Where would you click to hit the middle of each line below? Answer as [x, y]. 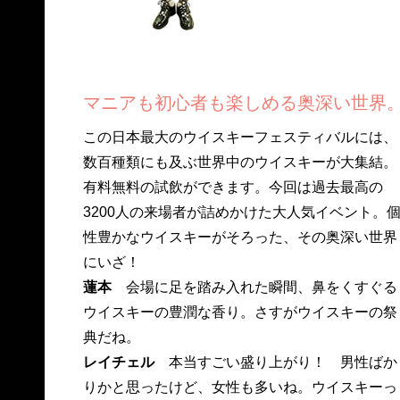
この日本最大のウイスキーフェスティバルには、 [240, 137]
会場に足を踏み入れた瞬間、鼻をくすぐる [254, 287]
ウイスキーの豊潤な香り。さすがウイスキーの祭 [240, 312]
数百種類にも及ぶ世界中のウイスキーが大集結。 [240, 162]
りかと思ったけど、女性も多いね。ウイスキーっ [240, 387]
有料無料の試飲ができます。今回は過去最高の [233, 187]
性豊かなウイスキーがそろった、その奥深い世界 [240, 237]
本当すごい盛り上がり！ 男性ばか [275, 362]
